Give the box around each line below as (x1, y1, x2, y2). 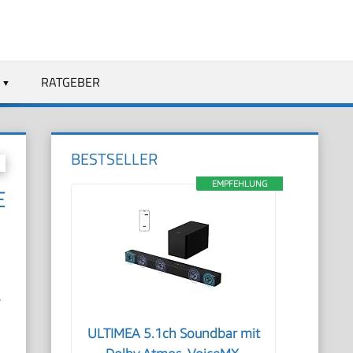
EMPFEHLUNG (211, 178, 267, 188)
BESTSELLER (71, 147, 158, 171)
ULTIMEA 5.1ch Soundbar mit (87, 325, 260, 341)
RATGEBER (40, 72, 100, 91)
